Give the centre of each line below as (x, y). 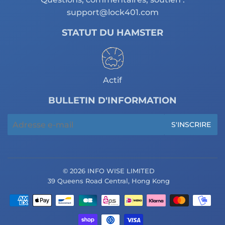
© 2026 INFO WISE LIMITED (109, 171)
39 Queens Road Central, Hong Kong (109, 181)
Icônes (126, 201)
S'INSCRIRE (191, 125)
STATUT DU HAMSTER (113, 32)
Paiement (133, 213)
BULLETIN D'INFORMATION (113, 100)
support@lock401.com (113, 12)
